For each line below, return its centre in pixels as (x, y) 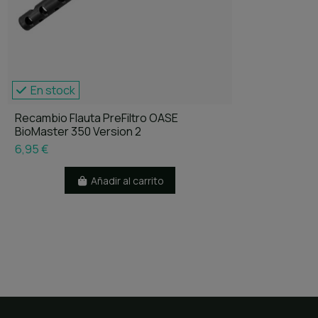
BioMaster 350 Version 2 (78, 132)
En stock (51, 91)
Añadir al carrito (127, 180)
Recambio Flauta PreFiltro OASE (96, 118)
